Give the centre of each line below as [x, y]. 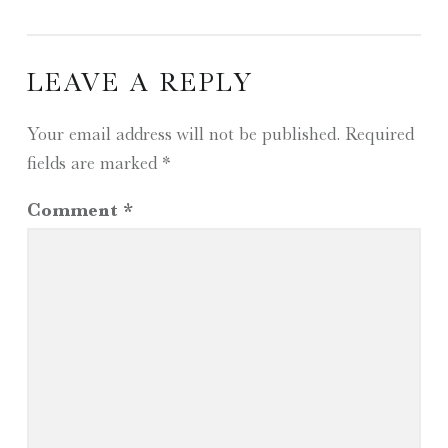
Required [379, 133]
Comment [74, 210]
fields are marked [94, 162]
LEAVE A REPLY [140, 82]
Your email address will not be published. [183, 133]
